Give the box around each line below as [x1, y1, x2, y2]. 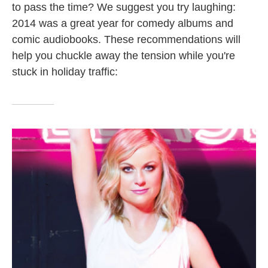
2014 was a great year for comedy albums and [12, 17, 233, 29]
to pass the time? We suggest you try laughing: [12, 1, 236, 13]
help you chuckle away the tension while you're [12, 50, 235, 62]
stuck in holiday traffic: [12, 66, 118, 78]
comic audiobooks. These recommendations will [12, 33, 240, 45]
